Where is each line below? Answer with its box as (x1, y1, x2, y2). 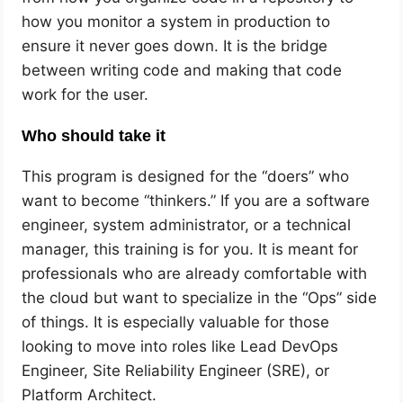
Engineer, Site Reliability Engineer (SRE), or (22, 361, 330, 380)
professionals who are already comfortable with (22, 264, 368, 282)
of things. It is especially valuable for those (22, 312, 330, 331)
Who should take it (22, 126, 166, 145)
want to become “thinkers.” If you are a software (22, 191, 371, 210)
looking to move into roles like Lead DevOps (22, 336, 339, 355)
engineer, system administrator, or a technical (22, 215, 352, 234)
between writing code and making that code (22, 60, 343, 79)
